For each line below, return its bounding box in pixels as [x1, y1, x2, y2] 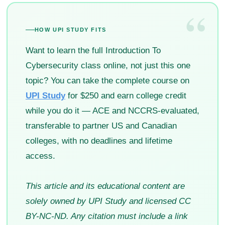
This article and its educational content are [25, 181, 185, 191]
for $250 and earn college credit [65, 91, 186, 101]
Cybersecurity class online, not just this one [25, 61, 190, 71]
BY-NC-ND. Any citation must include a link [25, 211, 188, 221]
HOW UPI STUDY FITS [34, 27, 106, 33]
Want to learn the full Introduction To [25, 46, 161, 56]
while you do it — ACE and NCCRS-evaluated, [25, 106, 199, 116]
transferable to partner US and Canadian [25, 121, 177, 131]
